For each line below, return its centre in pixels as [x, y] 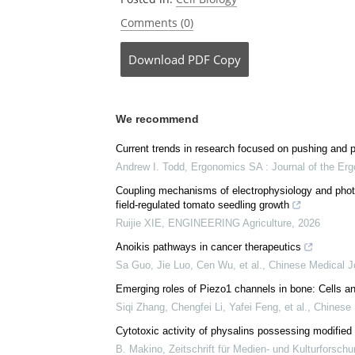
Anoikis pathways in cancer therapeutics [208, 247]
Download [157, 59]
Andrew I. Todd [150, 167]
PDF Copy [214, 59]
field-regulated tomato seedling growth [202, 205]
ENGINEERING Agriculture [230, 223]
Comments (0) [157, 23]
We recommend [157, 119]
